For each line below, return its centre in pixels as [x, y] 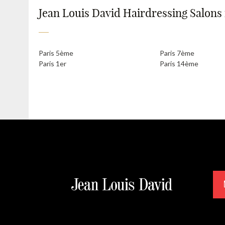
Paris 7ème [177, 53]
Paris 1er [52, 63]
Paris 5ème [56, 53]
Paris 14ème [179, 63]
